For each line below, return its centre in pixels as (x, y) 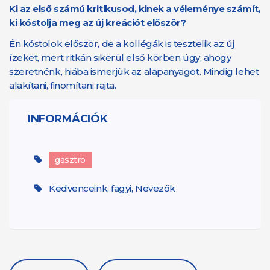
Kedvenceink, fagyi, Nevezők (112, 188)
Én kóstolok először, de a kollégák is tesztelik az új (122, 44)
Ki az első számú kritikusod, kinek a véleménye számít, (135, 9)
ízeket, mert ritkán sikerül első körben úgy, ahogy (120, 58)
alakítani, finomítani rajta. (63, 85)
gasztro (70, 160)
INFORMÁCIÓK (68, 119)
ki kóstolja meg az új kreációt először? (98, 23)
